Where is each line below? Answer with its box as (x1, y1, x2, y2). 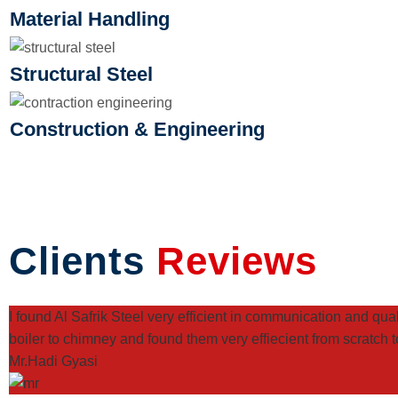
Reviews (156, 239, 317, 283)
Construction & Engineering (10, 118, 265, 140)
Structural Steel (10, 63, 153, 85)
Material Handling (10, 8, 170, 30)
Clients (9, 239, 156, 283)
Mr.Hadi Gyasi (9, 354, 98, 369)
